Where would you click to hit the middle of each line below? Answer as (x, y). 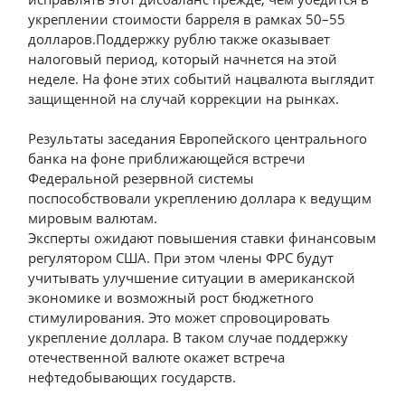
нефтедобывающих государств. (132, 377)
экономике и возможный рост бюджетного (171, 297)
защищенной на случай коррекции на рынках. (184, 99)
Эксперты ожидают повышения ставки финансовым (202, 238)
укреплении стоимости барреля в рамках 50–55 (187, 19)
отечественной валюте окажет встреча (157, 357)
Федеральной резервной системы (141, 178)
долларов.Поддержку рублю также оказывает (179, 39)
